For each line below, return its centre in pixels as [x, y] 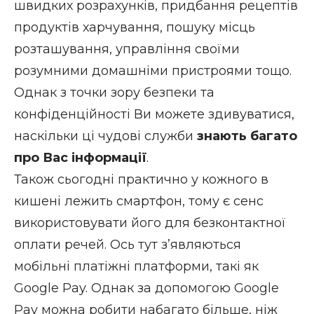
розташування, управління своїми [127, 49]
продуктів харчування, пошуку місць [135, 27]
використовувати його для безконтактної [150, 223]
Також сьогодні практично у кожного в [141, 179]
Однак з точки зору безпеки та [114, 92]
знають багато [247, 136]
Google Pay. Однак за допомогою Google [146, 288]
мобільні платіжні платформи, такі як [136, 266]
